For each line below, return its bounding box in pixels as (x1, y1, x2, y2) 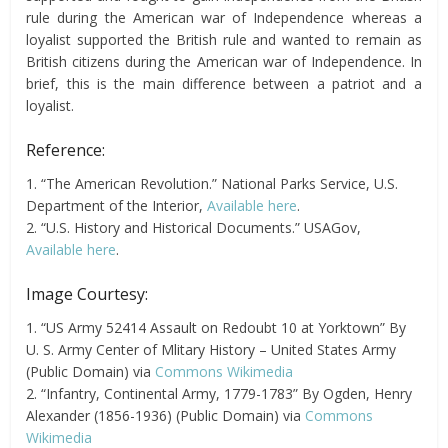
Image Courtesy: (26, 283, 149, 306)
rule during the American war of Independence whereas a (26, 8, 422, 28)
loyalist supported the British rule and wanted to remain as (26, 30, 422, 50)
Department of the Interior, (26, 196, 208, 216)
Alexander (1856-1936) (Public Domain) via (26, 406, 306, 426)
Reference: (26, 139, 106, 162)
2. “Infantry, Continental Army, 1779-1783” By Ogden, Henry (26, 384, 413, 404)
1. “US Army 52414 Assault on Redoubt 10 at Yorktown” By (26, 318, 407, 338)
